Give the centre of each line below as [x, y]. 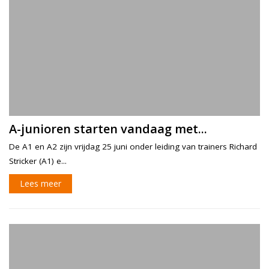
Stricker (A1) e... [38, 161]
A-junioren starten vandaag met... [108, 128]
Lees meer [41, 183]
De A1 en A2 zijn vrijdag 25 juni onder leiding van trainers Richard [133, 146]
